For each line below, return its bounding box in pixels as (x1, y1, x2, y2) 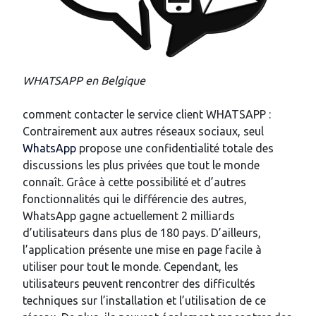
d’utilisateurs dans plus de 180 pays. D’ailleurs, (23, 226, 261, 240)
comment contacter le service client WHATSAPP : (23, 108, 271, 121)
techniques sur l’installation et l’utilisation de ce (23, 294, 266, 308)
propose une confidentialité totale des (76, 142, 274, 155)
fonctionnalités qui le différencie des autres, (23, 193, 247, 206)
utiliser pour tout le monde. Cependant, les (23, 260, 238, 274)
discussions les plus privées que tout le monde (23, 159, 260, 172)
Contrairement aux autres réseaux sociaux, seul (23, 125, 264, 138)
